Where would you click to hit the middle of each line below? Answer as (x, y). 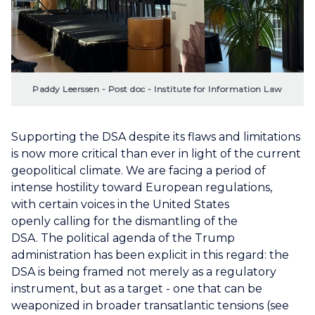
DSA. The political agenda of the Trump (123, 238)
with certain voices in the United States (120, 204)
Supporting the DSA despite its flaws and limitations (156, 136)
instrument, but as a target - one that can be (137, 288)
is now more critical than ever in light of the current (156, 153)
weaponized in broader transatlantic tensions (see (150, 305)
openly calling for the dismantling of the (124, 221)
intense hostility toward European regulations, (142, 187)
